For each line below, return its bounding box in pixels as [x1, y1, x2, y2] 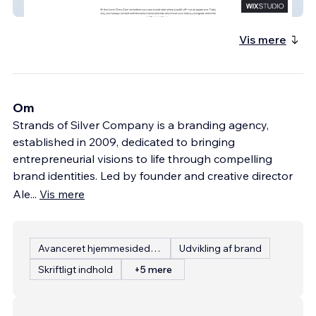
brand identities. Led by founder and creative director [13, 168, 293, 183]
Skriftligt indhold [38, 262, 113, 276]
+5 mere [134, 262, 172, 276]
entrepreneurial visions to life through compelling [13, 151, 272, 166]
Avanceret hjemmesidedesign [150, 241, 160, 255]
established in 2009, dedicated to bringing [13, 134, 235, 149]
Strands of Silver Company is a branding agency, [13, 117, 269, 132]
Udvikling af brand [179, 241, 262, 255]
